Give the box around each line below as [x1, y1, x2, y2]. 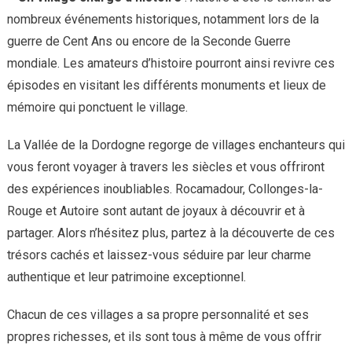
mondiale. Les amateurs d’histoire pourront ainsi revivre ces [6, 56, 335, 71]
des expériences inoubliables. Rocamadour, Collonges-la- [6, 181, 323, 197]
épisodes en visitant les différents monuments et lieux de [6, 78, 326, 93]
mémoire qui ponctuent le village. [6, 100, 188, 115]
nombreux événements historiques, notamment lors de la [6, 12, 319, 27]
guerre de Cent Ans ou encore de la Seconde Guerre [6, 34, 291, 49]
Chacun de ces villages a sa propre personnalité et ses [6, 307, 309, 323]
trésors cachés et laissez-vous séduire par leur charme [6, 247, 311, 263]
